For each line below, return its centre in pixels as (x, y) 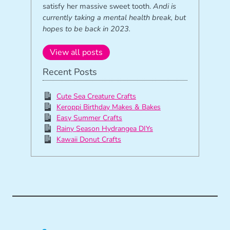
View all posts (76, 52)
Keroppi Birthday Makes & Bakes (109, 107)
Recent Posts (70, 72)
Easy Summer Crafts (90, 118)
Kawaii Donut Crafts (89, 139)
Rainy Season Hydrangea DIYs (105, 128)
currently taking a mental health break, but (114, 17)
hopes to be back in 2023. (86, 28)
